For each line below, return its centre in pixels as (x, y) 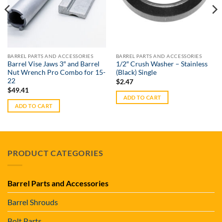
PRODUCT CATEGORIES (55, 153)
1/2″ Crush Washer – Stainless (162, 64)
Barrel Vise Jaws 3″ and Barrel (53, 64)
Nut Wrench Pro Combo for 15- (56, 73)
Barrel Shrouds (33, 202)
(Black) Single (136, 73)
